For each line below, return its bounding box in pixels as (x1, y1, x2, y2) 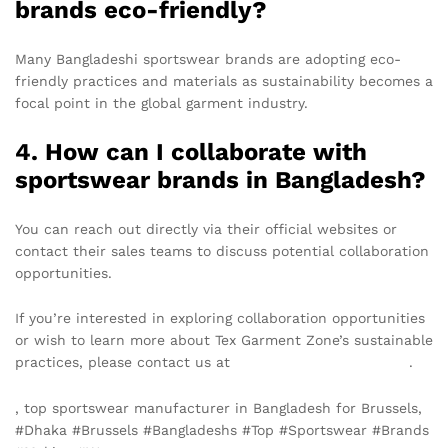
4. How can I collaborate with (15, 137, 367, 166)
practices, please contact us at (15, 354, 235, 371)
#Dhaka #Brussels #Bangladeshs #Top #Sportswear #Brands (15, 422, 429, 439)
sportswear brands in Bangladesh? (15, 165, 426, 194)
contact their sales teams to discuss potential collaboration (15, 242, 429, 259)
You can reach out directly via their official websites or (15, 220, 397, 237)
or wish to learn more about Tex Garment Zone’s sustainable (15, 332, 433, 349)
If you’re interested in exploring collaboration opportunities (15, 310, 425, 327)
